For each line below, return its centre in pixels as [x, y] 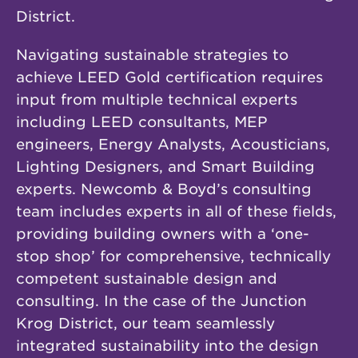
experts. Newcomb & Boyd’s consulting [164, 189]
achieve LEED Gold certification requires [169, 77]
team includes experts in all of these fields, [176, 211]
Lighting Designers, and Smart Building [165, 167]
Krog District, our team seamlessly [145, 323]
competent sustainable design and [147, 278]
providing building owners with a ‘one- [163, 234]
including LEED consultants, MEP [142, 122]
